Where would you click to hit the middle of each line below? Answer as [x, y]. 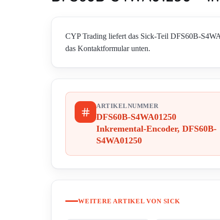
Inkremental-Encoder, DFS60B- [156, 129]
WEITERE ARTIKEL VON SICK [129, 201]
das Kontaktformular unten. [108, 49]
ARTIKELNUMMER [127, 106]
